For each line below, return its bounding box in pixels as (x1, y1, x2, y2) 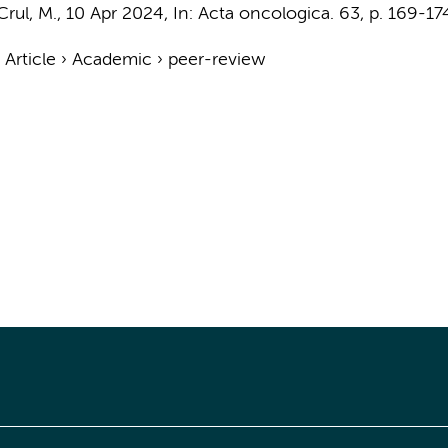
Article (4, 51, 56, 69)
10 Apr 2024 (65, 5, 164, 23)
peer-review (167, 51, 265, 69)
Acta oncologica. (197, 5, 334, 23)
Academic (71, 51, 152, 69)
